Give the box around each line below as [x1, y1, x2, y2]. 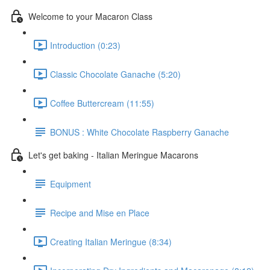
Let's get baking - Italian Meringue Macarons [28, 148, 198, 161]
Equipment [50, 177, 91, 190]
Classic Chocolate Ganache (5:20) [50, 67, 181, 80]
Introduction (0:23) [50, 39, 121, 51]
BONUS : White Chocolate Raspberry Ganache [50, 125, 229, 138]
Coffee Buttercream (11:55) [50, 96, 154, 109]
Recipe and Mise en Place [50, 206, 149, 219]
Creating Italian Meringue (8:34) [50, 235, 172, 248]
